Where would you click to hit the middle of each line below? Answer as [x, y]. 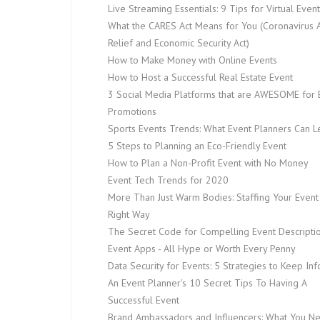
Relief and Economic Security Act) [179, 43]
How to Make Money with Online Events [192, 60]
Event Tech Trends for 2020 [168, 180]
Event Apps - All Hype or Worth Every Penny [202, 249]
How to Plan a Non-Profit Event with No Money [208, 163]
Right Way [129, 214]
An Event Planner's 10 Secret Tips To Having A [207, 283]
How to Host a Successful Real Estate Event [200, 77]
